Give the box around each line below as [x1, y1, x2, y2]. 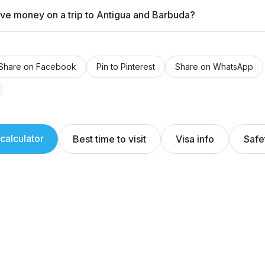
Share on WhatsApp [175, 62, 253, 72]
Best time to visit [73, 133, 146, 145]
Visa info [176, 133, 214, 145]
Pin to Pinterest [96, 62, 155, 72]
